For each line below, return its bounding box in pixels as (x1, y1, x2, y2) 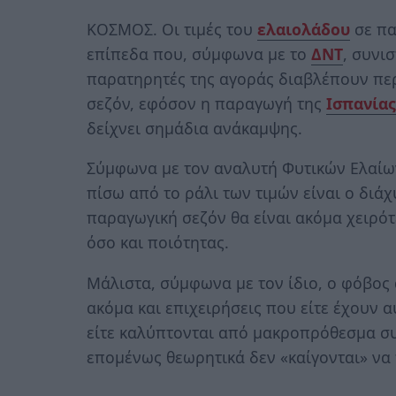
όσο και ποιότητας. (87, 232, 229, 254)
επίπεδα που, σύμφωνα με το (87, 42, 311, 65)
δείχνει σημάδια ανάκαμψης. (87, 117, 302, 139)
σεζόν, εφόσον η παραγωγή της (87, 92, 326, 114)
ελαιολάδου (257, 18, 350, 40)
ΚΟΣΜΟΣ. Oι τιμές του (87, 18, 257, 40)
